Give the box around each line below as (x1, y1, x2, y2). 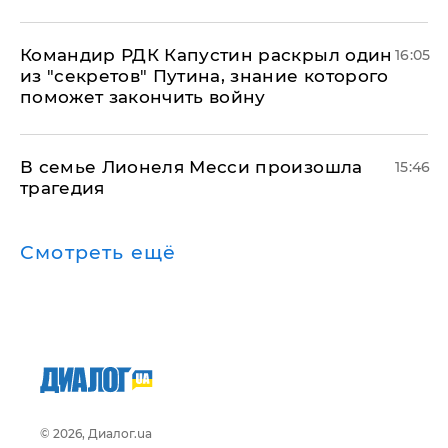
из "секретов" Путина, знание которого (20, 65, 389, 86)
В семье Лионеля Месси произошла (20, 156, 363, 177)
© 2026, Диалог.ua (40, 425, 152, 441)
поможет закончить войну (20, 86, 266, 107)
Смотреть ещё (20, 240, 177, 264)
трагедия (20, 177, 105, 198)
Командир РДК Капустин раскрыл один (20, 44, 393, 65)
